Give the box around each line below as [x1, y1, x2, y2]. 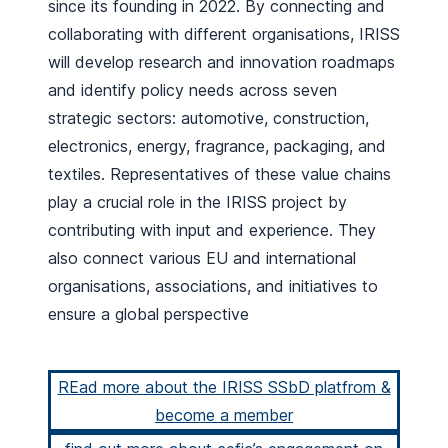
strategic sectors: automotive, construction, [48, 107, 369, 128]
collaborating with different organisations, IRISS [48, 23, 400, 44]
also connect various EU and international [48, 247, 356, 268]
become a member [155, 404, 293, 425]
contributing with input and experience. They [48, 219, 376, 240]
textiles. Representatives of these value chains [48, 163, 391, 184]
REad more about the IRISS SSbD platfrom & [57, 376, 391, 397]
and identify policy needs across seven [48, 79, 337, 100]
